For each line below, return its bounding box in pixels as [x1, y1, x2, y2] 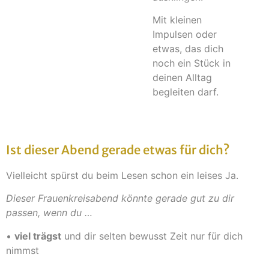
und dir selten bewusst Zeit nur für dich [61, 229, 243, 242]
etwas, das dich [153, 43, 223, 55]
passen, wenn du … [6, 207, 92, 219]
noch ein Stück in [153, 57, 231, 70]
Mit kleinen [153, 14, 202, 26]
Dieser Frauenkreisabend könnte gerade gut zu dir [6, 192, 234, 205]
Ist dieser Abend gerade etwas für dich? [6, 142, 230, 157]
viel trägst [14, 229, 61, 242]
